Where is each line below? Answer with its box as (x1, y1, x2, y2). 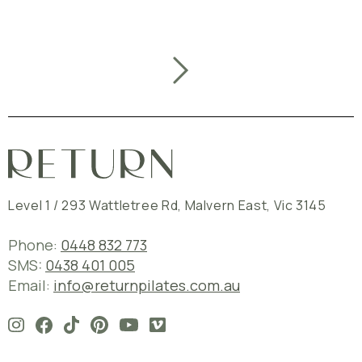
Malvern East (184, 196, 267, 215)
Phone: (8, 235, 61, 255)
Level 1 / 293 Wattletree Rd (8, 196, 179, 215)
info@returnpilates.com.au (53, 276, 240, 296)
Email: (8, 276, 53, 296)
